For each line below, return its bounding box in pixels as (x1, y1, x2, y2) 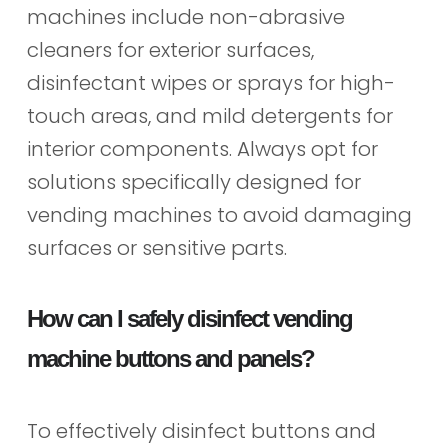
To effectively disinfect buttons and (26, 417, 376, 446)
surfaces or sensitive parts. (26, 234, 287, 263)
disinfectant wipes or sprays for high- (26, 69, 395, 98)
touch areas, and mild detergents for (26, 102, 393, 131)
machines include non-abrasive (26, 3, 345, 32)
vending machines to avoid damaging (26, 201, 412, 230)
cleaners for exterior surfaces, (26, 36, 314, 65)
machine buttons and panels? (26, 345, 314, 373)
